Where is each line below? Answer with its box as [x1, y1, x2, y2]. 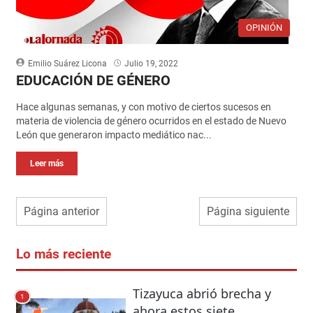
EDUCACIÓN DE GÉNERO [15, 71, 174, 89]
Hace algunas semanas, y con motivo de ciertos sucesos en [15, 101, 271, 112]
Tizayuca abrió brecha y [132, 284, 271, 302]
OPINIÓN [246, 22, 283, 33]
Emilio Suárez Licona [27, 58, 107, 68]
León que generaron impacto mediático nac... [15, 129, 212, 140]
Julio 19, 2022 [124, 58, 178, 68]
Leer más [29, 158, 64, 168]
